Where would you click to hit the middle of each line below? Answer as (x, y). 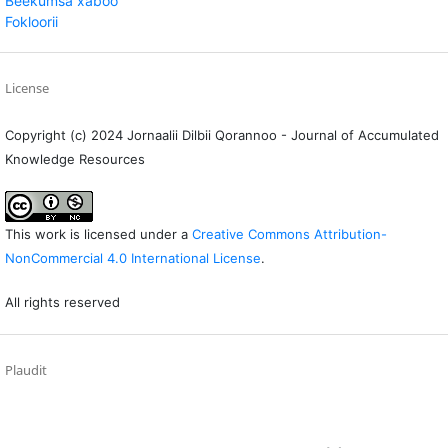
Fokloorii (31, 22)
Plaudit (25, 370)
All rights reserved (62, 302)
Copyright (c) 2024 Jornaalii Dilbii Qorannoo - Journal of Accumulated (221, 135)
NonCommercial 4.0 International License (132, 258)
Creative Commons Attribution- (289, 234)
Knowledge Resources (74, 159)
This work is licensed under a (98, 234)
